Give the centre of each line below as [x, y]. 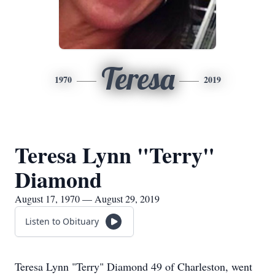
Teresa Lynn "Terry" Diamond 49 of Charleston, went [134, 266]
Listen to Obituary [62, 221]
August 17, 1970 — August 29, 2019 [87, 199]
